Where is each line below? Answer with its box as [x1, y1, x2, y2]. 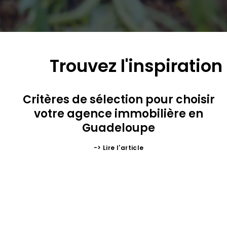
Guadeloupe [82, 120, 156, 136]
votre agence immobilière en [34, 106, 204, 122]
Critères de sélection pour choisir [22, 92, 215, 108]
